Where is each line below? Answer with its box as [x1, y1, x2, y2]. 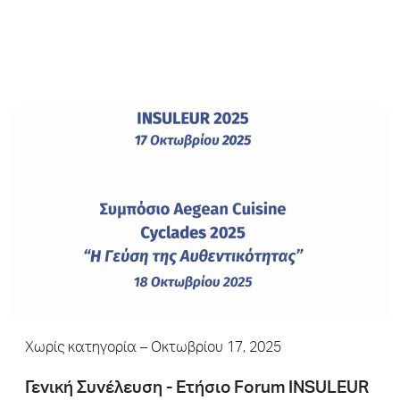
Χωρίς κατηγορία [25, 341, 137, 356]
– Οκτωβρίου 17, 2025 [137, 341, 281, 356]
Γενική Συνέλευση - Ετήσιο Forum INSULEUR [25, 379, 369, 397]
